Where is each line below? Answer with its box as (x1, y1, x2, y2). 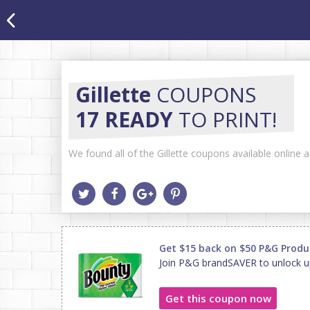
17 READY (75, 105, 173, 134)
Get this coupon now (165, 291, 271, 305)
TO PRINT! (173, 105, 277, 134)
